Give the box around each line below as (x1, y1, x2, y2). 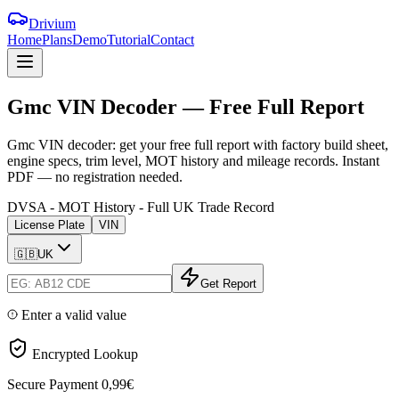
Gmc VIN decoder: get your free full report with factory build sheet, (7, 136, 388, 152)
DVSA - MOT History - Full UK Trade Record (7, 199, 274, 215)
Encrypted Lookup (32, 346, 138, 362)
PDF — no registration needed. (7, 168, 183, 184)
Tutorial (107, 32, 151, 47)
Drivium (28, 16, 76, 31)
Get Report (200, 276, 256, 290)
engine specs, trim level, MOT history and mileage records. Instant (7, 152, 379, 168)
